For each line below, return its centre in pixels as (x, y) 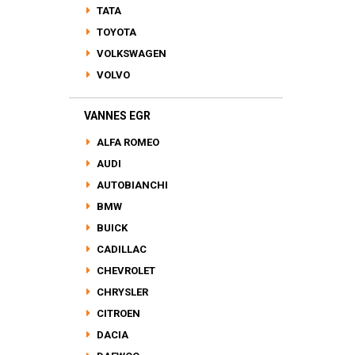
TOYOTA (115, 32)
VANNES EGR (117, 116)
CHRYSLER (121, 292)
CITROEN (117, 313)
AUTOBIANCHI (131, 185)
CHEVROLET (125, 271)
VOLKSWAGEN (130, 53)
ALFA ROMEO (127, 142)
